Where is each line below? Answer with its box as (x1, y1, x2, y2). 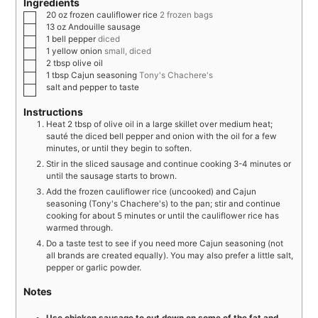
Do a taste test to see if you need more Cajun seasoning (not (46, 238, 284, 248)
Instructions (23, 105, 84, 118)
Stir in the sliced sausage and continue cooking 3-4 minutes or (46, 158, 292, 169)
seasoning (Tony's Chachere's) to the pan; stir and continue (46, 198, 281, 209)
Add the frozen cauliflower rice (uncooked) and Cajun (46, 186, 257, 197)
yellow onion (52, 45, 105, 56)
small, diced (104, 45, 152, 56)
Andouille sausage (68, 21, 141, 32)
